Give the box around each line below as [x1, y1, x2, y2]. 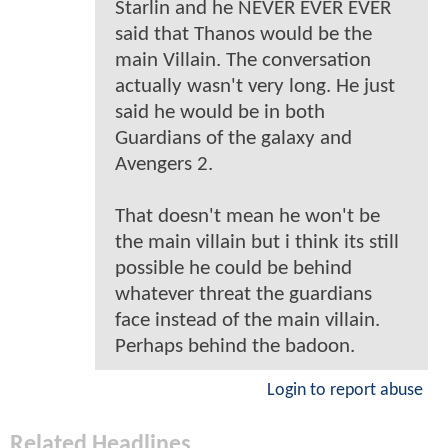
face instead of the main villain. [115, 309, 380, 331]
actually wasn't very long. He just [115, 75, 395, 97]
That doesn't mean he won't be [115, 205, 380, 227]
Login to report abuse [267, 381, 423, 399]
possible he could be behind [115, 257, 352, 279]
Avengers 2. [115, 153, 213, 175]
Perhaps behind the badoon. [115, 335, 355, 357]
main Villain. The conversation [115, 49, 371, 71]
